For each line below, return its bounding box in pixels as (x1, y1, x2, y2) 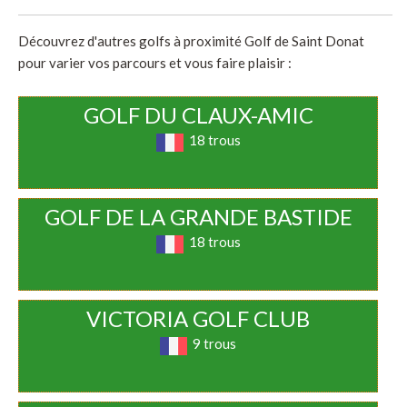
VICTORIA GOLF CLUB (86, 305, 311, 333)
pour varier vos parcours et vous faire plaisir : (18, 55, 292, 72)
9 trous (193, 335, 237, 352)
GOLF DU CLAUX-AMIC (83, 102, 313, 129)
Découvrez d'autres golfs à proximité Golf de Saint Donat (18, 33, 364, 50)
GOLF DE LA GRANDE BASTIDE (44, 203, 352, 231)
